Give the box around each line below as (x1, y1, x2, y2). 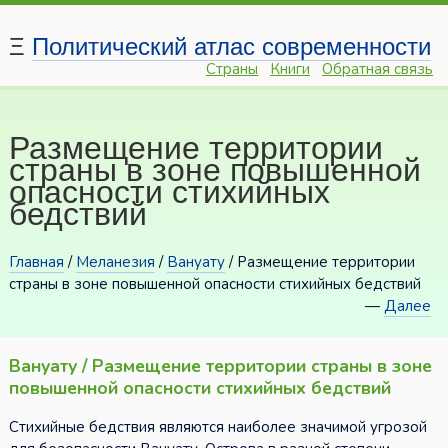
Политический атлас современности (31, 33, 431, 61)
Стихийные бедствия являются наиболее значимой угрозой (8, 417, 427, 438)
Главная (8, 252, 64, 273)
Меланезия (75, 252, 155, 273)
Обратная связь (322, 59, 434, 80)
